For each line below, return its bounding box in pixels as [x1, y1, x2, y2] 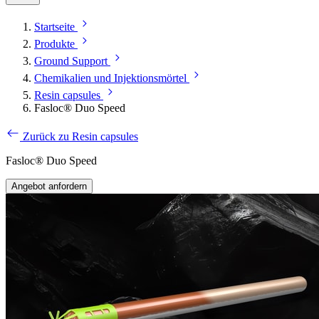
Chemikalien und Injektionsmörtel [34, 72, 187, 85]
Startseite [34, 21, 75, 33]
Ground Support [34, 55, 108, 68]
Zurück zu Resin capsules [23, 130, 138, 143]
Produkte [34, 38, 75, 51]
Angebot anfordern [11, 181, 87, 192]
